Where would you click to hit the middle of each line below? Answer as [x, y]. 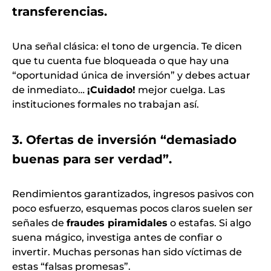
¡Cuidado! [111, 90]
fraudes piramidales [117, 223]
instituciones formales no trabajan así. [106, 104]
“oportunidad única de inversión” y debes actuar [131, 75]
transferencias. [60, 11]
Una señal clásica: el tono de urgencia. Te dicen [127, 46]
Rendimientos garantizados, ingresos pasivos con [133, 194]
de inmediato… [50, 90]
